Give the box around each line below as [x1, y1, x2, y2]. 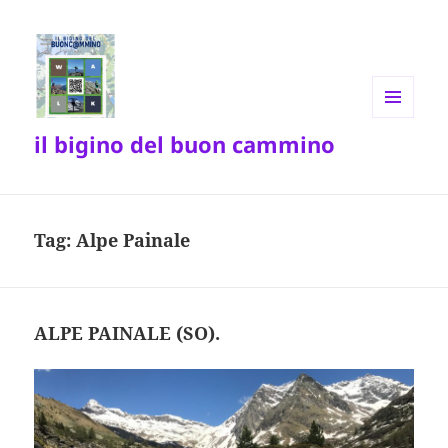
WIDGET [372, 150, 422, 168]
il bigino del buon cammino [34, 129, 336, 160]
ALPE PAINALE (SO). [34, 321, 221, 346]
